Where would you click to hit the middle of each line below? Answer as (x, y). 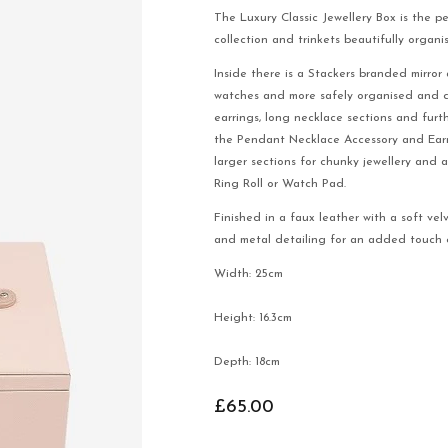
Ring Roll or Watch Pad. (280, 184)
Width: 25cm (249, 274)
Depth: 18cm (247, 362)
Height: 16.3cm (253, 318)
